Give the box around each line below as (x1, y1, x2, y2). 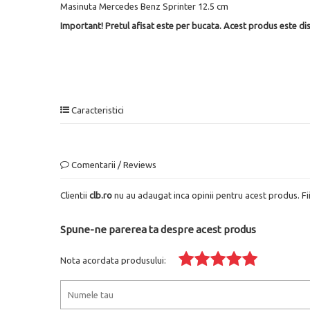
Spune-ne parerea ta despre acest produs (60, 223, 256, 235)
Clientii (60, 190, 89, 200)
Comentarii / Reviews (69, 159, 156, 170)
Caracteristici (69, 104, 124, 115)
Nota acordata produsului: (60, 255, 166, 265)
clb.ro (89, 190, 112, 200)
